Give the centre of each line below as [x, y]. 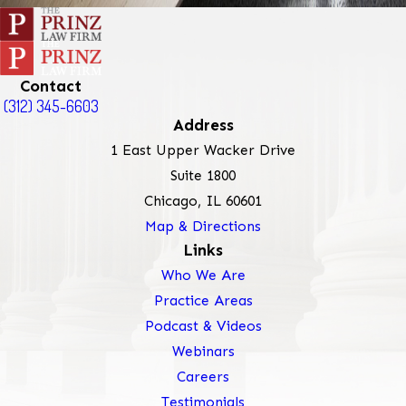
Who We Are [203, 275]
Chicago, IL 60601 [203, 200]
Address [203, 125]
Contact [51, 86]
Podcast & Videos [203, 325]
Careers [203, 376]
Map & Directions [203, 226]
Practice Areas [203, 300]
